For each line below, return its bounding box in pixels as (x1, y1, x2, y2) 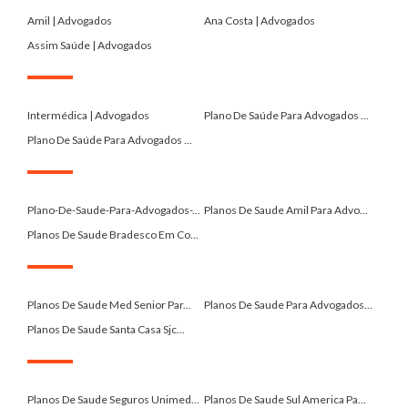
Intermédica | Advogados (27, 107, 149, 122)
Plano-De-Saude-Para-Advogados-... (27, 202, 200, 217)
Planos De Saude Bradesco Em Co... (27, 227, 199, 241)
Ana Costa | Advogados (204, 13, 315, 27)
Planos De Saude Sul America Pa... (204, 392, 366, 406)
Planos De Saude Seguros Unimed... (27, 392, 199, 406)
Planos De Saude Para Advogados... (204, 297, 372, 311)
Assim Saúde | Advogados (27, 37, 152, 52)
